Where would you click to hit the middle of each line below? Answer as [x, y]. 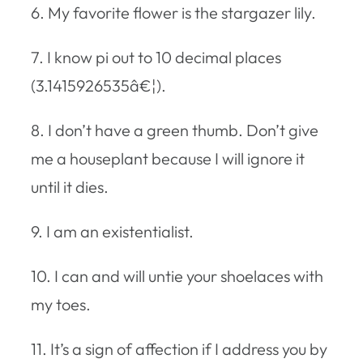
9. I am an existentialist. [112, 231]
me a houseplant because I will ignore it [168, 158]
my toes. [61, 304]
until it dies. [70, 186]
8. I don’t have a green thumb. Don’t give [175, 130]
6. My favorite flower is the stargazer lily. [173, 12]
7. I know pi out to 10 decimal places [156, 57]
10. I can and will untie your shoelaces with [177, 275]
